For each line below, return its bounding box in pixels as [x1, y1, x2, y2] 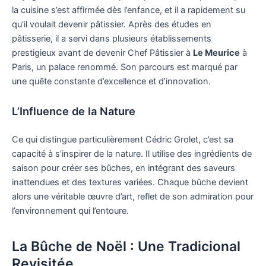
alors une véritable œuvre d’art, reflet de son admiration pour [12, 191, 254, 202]
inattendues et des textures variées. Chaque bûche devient [12, 176, 248, 188]
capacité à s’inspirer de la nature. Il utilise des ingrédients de [12, 148, 252, 159]
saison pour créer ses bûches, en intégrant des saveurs [12, 162, 235, 173]
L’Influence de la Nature [12, 104, 135, 118]
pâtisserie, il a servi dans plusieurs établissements [12, 33, 211, 44]
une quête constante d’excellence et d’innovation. [12, 75, 211, 87]
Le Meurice [193, 47, 240, 58]
